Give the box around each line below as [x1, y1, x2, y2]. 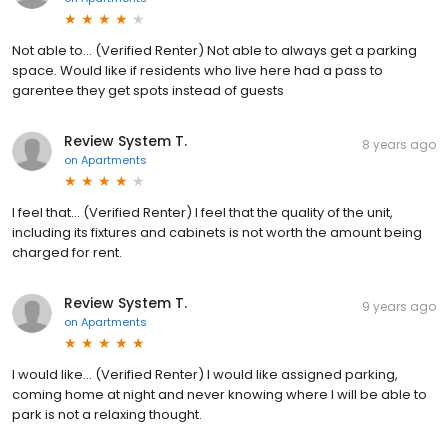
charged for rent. [12, 243, 122, 263]
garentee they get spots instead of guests [12, 81, 284, 101]
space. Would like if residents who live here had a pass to [12, 61, 383, 81]
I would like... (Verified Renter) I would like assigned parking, [12, 365, 398, 385]
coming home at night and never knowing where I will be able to [12, 385, 427, 405]
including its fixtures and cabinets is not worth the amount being [12, 223, 422, 243]
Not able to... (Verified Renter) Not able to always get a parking [12, 41, 417, 61]
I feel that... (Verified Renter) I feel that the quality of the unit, [12, 203, 393, 223]
